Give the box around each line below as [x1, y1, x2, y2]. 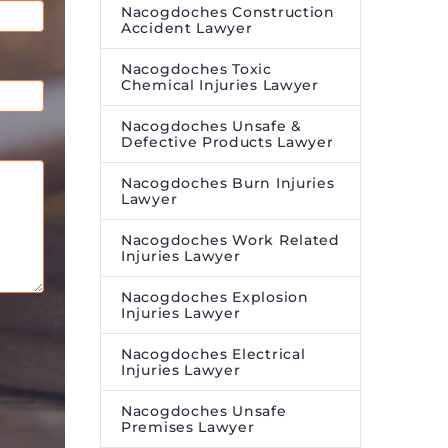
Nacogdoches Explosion [121, 288, 309, 306]
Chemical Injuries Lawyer [121, 76, 319, 94]
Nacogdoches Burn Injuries [121, 174, 335, 192]
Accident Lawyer [121, 19, 253, 37]
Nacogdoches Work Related [121, 231, 340, 249]
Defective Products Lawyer [121, 133, 334, 151]
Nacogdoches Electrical [121, 345, 306, 363]
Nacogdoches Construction [121, 3, 335, 21]
